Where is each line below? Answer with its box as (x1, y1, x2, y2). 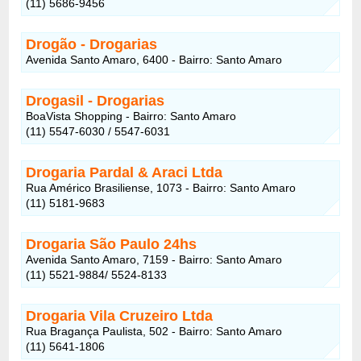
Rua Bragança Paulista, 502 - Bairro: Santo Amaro (26, 324, 283, 338)
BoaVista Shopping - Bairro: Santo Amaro (26, 109, 237, 122)
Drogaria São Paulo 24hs (26, 235, 197, 252)
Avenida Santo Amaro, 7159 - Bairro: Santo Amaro (26, 252, 283, 266)
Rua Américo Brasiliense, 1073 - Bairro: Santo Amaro (26, 180, 297, 194)
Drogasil (26, 92, 85, 109)
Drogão (26, 35, 77, 52)
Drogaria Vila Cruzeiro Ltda (26, 307, 214, 324)
